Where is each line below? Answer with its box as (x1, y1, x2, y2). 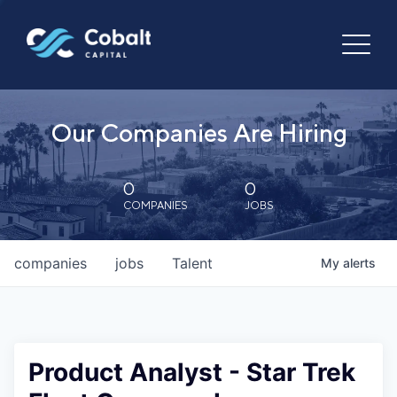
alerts (343, 255, 376, 270)
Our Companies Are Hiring (50, 118, 347, 147)
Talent (172, 254, 213, 272)
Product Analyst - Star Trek (28, 357, 355, 387)
